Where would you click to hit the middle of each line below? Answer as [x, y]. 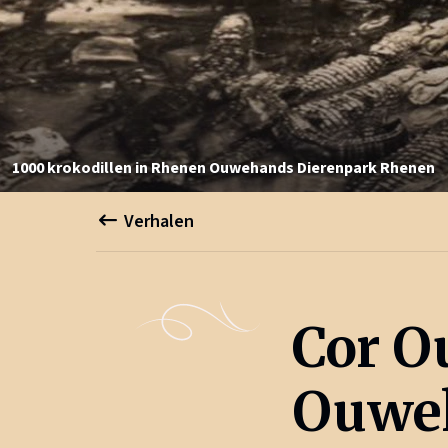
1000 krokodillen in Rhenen [109, 168]
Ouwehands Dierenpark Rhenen [322, 168]
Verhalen [159, 221]
